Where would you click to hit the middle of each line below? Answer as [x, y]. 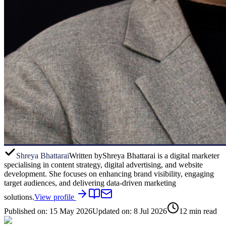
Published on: [27, 211]
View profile [55, 197]
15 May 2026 [71, 211]
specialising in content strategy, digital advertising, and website [103, 164]
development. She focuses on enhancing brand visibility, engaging [109, 174]
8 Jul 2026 [150, 211]
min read [202, 211]
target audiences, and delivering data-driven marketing [90, 183]
